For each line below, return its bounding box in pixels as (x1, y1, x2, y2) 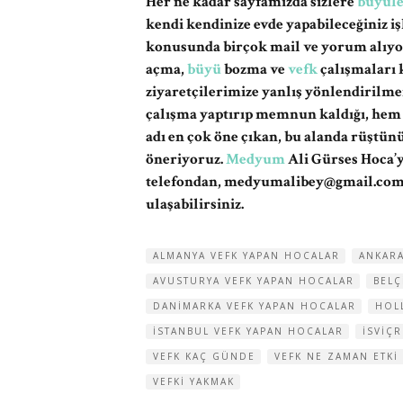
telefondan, (146, 172, 224, 192)
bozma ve (221, 59, 288, 79)
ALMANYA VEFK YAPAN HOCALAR (153, 249, 340, 262)
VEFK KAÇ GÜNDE (153, 350, 255, 363)
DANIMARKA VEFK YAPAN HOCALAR (153, 300, 356, 312)
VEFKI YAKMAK (153, 375, 235, 388)
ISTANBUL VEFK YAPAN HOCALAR (153, 325, 344, 337)
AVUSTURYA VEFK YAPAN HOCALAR (153, 274, 354, 287)
